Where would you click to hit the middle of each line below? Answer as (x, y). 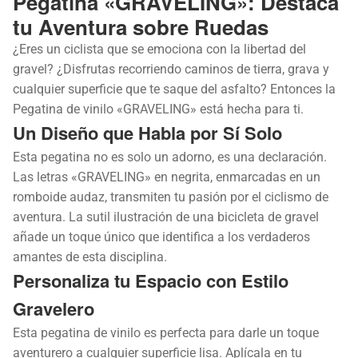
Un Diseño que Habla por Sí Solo (147, 132)
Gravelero (54, 308)
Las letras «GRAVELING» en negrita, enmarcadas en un (167, 177)
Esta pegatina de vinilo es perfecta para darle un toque (166, 332)
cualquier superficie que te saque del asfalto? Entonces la (174, 89)
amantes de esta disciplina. (90, 257)
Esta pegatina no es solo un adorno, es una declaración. (170, 157)
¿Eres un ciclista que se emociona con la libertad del (159, 49)
